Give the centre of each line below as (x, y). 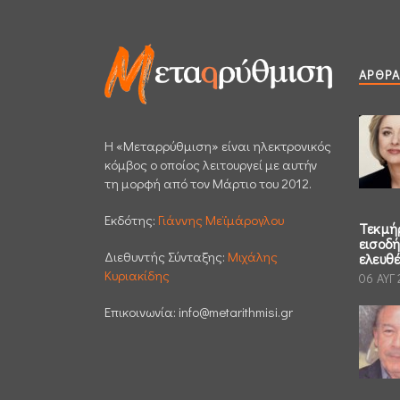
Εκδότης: (131, 219)
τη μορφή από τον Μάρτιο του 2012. (208, 183)
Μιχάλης (253, 256)
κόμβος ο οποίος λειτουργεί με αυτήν (211, 164)
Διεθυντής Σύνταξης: (166, 256)
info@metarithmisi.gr (236, 311)
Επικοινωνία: (142, 311)
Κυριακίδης (137, 275)
